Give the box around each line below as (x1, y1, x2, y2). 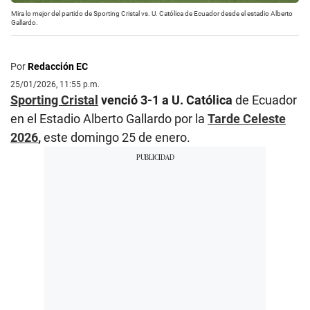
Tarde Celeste (208, 111, 286, 126)
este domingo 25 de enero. (41, 129, 190, 145)
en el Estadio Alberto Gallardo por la (10, 111, 208, 126)
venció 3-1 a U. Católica (98, 92, 232, 107)
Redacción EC (28, 60, 88, 72)
